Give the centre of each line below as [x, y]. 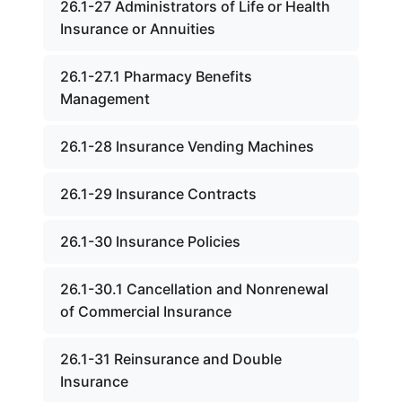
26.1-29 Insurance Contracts [158, 194]
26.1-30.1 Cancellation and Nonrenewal [194, 289]
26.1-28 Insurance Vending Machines [187, 146]
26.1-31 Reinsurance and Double [171, 359]
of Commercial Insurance [146, 311]
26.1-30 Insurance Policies [150, 241]
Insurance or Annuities [138, 29]
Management [105, 99]
